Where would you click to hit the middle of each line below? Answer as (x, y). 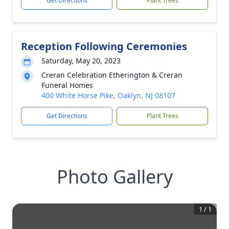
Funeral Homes (67, 85)
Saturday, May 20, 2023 (81, 61)
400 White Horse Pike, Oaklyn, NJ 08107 (108, 95)
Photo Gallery (114, 177)
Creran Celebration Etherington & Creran (112, 75)
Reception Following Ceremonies (104, 46)
